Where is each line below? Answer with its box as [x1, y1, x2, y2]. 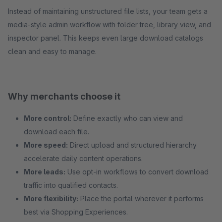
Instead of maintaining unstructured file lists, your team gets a [8, 7, 208, 15]
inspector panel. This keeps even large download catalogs [8, 34, 203, 42]
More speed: [24, 141, 68, 149]
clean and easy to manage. [8, 47, 97, 55]
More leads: [24, 167, 65, 176]
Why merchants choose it [8, 91, 120, 102]
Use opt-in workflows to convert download [65, 167, 209, 176]
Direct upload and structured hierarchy [68, 141, 197, 149]
